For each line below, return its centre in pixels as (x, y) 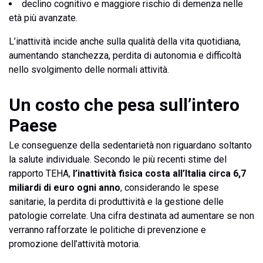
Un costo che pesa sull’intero (124, 105)
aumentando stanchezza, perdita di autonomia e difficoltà (125, 55)
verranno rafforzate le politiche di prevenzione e (107, 230)
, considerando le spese (170, 188)
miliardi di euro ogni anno (65, 188)
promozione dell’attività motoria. (75, 244)
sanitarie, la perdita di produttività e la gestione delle (116, 202)
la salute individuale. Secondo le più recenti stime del (118, 159)
